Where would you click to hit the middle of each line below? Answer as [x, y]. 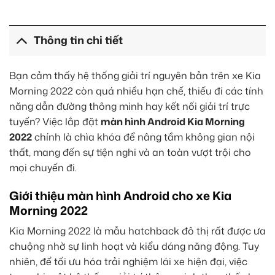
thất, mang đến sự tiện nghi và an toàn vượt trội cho [130, 152]
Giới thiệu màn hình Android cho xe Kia [120, 195]
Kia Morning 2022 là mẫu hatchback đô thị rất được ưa [137, 231]
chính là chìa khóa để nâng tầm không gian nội [143, 137]
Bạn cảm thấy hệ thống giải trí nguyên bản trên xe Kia [135, 75]
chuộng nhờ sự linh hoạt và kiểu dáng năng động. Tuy [134, 246]
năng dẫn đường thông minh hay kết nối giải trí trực [130, 106]
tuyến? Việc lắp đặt [55, 121]
